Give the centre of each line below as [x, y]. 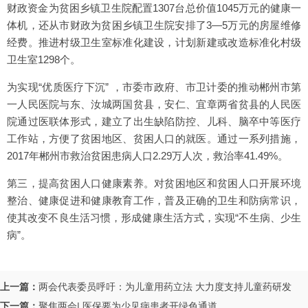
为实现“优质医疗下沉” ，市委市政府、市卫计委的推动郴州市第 [154, 87]
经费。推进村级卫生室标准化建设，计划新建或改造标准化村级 [154, 42]
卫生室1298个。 [44, 59]
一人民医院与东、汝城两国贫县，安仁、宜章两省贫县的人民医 [154, 104]
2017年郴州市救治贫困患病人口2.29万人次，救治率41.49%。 [147, 156]
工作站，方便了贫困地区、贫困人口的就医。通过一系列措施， [154, 139]
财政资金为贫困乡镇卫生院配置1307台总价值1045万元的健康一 [154, 8]
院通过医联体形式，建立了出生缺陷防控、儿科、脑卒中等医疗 [154, 121]
